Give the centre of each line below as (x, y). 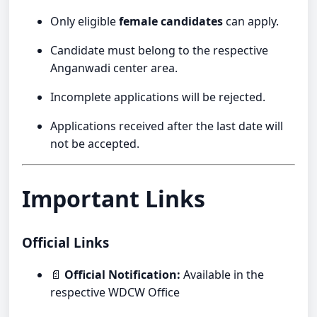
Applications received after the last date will (167, 126)
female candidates (171, 21)
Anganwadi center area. (114, 68)
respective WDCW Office (115, 292)
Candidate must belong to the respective (160, 50)
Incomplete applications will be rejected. (158, 97)
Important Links (114, 199)
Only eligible (85, 21)
